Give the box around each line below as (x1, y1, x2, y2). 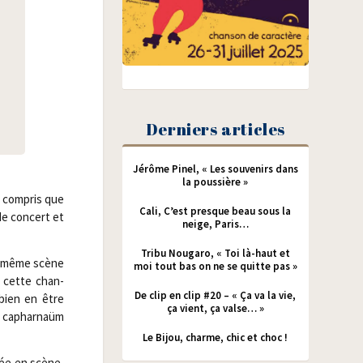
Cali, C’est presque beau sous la (139, 203, 292, 218)
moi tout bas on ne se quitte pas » (133, 258, 297, 273)
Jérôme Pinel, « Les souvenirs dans (132, 161, 298, 176)
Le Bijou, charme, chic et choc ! (143, 330, 288, 344)
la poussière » (182, 174, 249, 189)
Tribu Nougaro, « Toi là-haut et (140, 246, 290, 260)
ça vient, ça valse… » (166, 301, 264, 315)
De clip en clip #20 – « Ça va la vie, (135, 288, 297, 302)
